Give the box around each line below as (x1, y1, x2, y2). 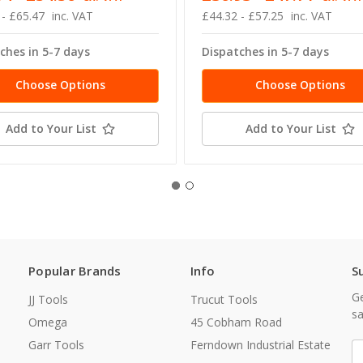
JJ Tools (28, 292, 68, 308)
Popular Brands (28, 263, 122, 280)
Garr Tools (28, 337, 84, 353)
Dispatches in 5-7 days (202, 44, 330, 60)
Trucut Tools (190, 292, 258, 308)
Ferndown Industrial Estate (190, 337, 331, 353)
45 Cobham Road (190, 314, 282, 331)
